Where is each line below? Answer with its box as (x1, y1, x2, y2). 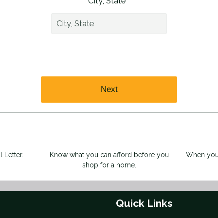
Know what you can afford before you (49, 151, 169, 159)
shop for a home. (82, 161, 136, 169)
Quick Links (116, 197, 173, 210)
